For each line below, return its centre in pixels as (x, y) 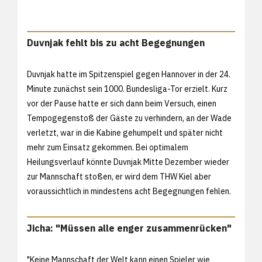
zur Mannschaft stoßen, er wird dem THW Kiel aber (119, 176)
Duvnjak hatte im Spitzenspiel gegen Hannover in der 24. (129, 74)
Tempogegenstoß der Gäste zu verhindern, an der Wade (129, 118)
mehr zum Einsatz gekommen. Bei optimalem (108, 147)
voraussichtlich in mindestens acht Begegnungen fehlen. (129, 191)
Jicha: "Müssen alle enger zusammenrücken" (129, 228)
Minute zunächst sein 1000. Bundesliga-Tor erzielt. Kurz (127, 89)
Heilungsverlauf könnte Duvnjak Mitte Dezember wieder (128, 162)
